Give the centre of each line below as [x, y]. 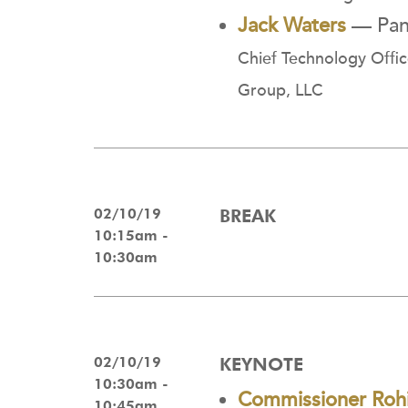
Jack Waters [292, 25]
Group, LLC [280, 91]
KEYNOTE [261, 364]
